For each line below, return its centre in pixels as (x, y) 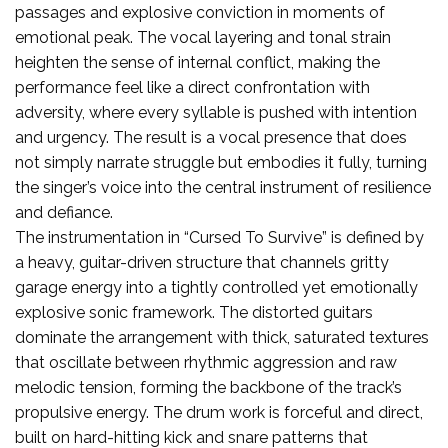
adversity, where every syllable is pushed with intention (216, 112)
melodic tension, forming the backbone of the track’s (208, 387)
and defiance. (64, 212)
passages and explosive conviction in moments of (200, 12)
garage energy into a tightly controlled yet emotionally (216, 287)
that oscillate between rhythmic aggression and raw (206, 362)
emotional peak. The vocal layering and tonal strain (203, 37)
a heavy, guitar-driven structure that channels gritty (202, 262)
